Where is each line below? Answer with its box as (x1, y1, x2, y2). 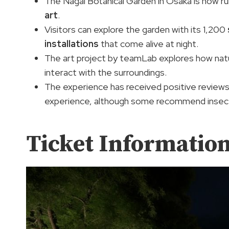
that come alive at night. (99, 37, 198, 50)
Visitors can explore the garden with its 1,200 (44, 23, 227, 35)
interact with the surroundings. (44, 66, 167, 78)
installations (44, 37, 99, 50)
